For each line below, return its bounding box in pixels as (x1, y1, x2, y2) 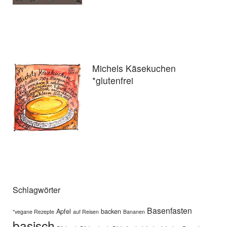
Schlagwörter (13, 184, 60, 196)
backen (101, 206, 121, 216)
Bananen (123, 208, 145, 216)
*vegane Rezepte (13, 208, 54, 216)
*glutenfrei (92, 74, 134, 87)
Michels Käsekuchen (92, 62, 176, 75)
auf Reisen (73, 208, 99, 216)
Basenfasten (147, 205, 192, 216)
